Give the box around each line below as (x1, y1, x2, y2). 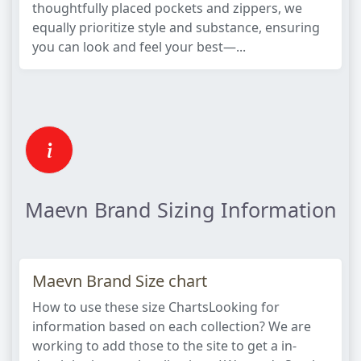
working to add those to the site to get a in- (32, 337, 297, 355)
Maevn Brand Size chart (32, 270, 207, 292)
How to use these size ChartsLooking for (32, 298, 280, 316)
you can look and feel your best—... (32, 38, 246, 56)
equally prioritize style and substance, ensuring (32, 19, 320, 36)
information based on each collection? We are (32, 317, 311, 335)
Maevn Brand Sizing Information (25, 195, 337, 223)
